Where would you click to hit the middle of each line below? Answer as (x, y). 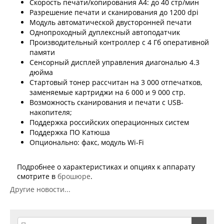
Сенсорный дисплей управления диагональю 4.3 (114, 62)
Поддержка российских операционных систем (109, 122)
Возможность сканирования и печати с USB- (106, 102)
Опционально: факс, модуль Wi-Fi (87, 142)
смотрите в (37, 176)
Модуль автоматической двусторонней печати (110, 22)
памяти (42, 52)
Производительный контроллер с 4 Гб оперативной (119, 42)
